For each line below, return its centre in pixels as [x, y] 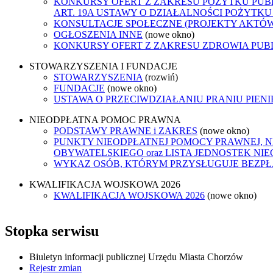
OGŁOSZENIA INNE [98, 34]
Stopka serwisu [52, 231]
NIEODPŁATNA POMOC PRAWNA [105, 119]
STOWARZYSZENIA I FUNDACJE [103, 66]
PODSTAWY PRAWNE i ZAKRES [126, 130]
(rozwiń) [161, 77]
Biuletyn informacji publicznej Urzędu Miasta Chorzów [136, 257]
